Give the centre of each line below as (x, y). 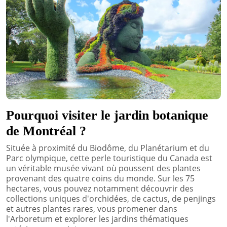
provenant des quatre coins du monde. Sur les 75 (100, 178)
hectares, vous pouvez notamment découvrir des (100, 188)
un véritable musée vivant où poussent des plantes (103, 168)
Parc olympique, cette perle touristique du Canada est (109, 158)
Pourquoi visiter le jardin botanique (107, 115)
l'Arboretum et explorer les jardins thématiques (97, 219)
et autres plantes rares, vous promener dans (92, 209)
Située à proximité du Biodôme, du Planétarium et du (108, 148)
